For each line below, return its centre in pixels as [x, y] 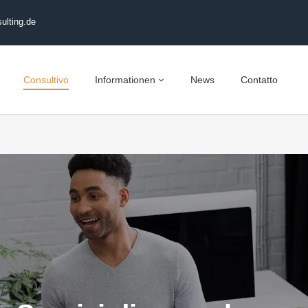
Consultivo [46, 80]
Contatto [260, 80]
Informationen [125, 80]
